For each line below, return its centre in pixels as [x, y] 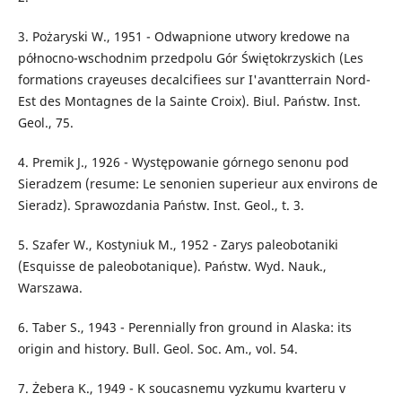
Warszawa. [50, 288]
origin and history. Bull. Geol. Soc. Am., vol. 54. [157, 349]
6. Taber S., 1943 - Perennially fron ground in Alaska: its [184, 328]
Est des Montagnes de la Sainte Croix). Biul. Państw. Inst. [189, 101]
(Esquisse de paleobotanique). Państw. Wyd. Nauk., [172, 267]
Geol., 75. [45, 123]
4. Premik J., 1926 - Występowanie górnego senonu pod [183, 162]
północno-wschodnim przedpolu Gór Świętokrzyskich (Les [190, 58]
